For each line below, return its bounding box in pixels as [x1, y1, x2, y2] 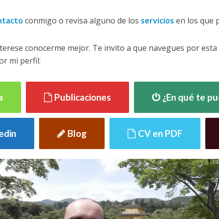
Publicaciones [54, 91, 111, 103]
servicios [140, 15, 174, 26]
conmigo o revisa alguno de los [22, 15, 141, 26]
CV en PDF [138, 128, 182, 139]
